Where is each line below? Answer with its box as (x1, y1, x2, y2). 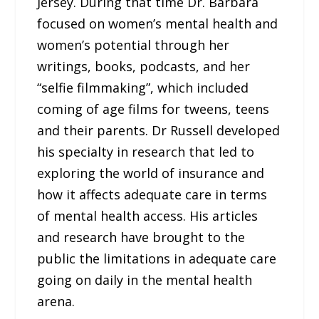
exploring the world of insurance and (37, 164, 265, 182)
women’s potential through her (37, 36, 230, 54)
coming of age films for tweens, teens (37, 100, 270, 118)
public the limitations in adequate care (37, 250, 277, 268)
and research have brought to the (37, 229, 246, 246)
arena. (37, 293, 75, 310)
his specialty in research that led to (37, 143, 255, 161)
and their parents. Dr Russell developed (37, 122, 281, 140)
